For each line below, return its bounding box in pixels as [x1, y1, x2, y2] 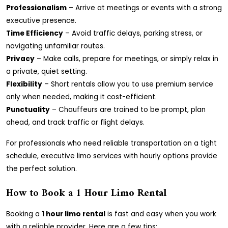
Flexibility [6, 79, 42, 89]
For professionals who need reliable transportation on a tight [6, 138, 217, 148]
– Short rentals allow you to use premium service [42, 79, 213, 89]
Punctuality [6, 105, 50, 115]
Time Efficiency [6, 28, 63, 38]
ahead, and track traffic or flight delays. [6, 118, 145, 127]
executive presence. [6, 16, 76, 25]
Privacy [6, 54, 35, 64]
